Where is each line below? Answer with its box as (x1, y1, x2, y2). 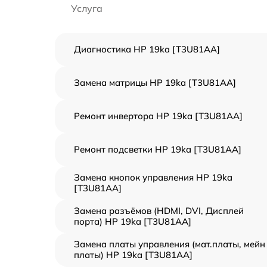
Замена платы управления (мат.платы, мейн (74, 238, 265, 250)
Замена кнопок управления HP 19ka (74, 172, 232, 183)
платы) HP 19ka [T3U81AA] (74, 249, 193, 260)
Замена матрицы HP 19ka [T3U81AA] (74, 77, 236, 88)
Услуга (71, 2, 103, 14)
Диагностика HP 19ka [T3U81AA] (74, 44, 220, 55)
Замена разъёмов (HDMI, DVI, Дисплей (74, 205, 244, 216)
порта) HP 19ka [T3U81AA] (74, 216, 191, 227)
